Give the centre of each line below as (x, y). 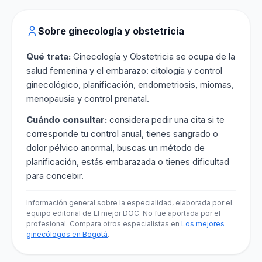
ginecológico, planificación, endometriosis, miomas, (130, 85)
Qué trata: (49, 56)
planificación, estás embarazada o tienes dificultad (128, 162)
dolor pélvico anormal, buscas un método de (116, 148)
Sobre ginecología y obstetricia (111, 31)
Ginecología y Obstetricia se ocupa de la (153, 56)
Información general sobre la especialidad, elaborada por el (129, 203)
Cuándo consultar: (67, 120)
